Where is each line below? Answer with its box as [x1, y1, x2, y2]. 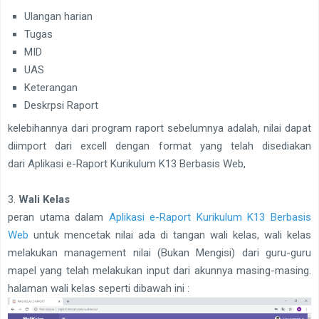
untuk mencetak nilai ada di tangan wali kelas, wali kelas [28, 229, 311, 242]
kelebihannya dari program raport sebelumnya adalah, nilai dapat [8, 122, 311, 135]
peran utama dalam [8, 211, 109, 224]
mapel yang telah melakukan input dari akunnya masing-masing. [8, 264, 311, 278]
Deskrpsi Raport [23, 98, 98, 112]
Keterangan [23, 80, 78, 94]
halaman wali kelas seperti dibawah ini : [8, 282, 189, 296]
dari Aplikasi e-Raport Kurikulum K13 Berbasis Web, [8, 157, 249, 171]
